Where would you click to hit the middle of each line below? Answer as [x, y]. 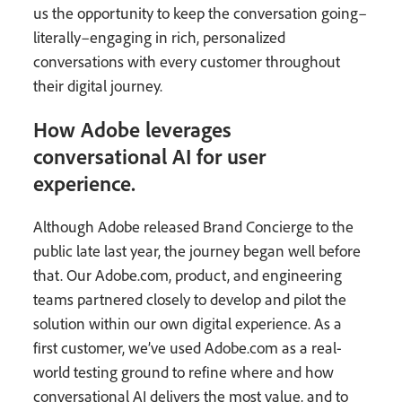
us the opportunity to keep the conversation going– [201, 13]
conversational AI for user [150, 156]
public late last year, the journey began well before [197, 250]
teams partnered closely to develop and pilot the [190, 299]
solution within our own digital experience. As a [188, 323]
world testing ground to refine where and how [184, 371]
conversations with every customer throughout [187, 61]
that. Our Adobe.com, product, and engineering [188, 275]
